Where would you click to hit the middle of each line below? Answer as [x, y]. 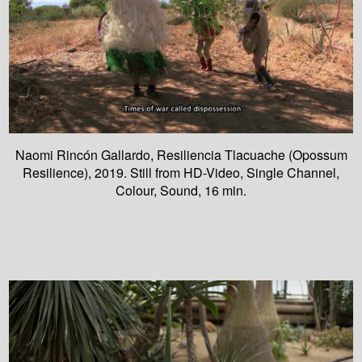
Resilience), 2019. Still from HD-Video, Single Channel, [181, 172]
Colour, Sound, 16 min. [181, 190]
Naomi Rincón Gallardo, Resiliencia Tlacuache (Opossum [181, 154]
